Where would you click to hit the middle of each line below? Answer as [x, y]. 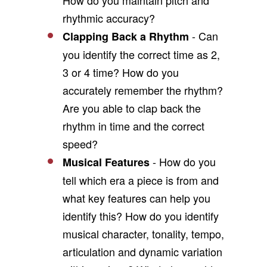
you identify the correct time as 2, [141, 54]
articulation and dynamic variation [142, 252]
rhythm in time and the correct [133, 126]
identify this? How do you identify [140, 216]
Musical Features [106, 162]
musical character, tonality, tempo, [143, 234]
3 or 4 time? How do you [120, 72]
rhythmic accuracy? [108, 18]
